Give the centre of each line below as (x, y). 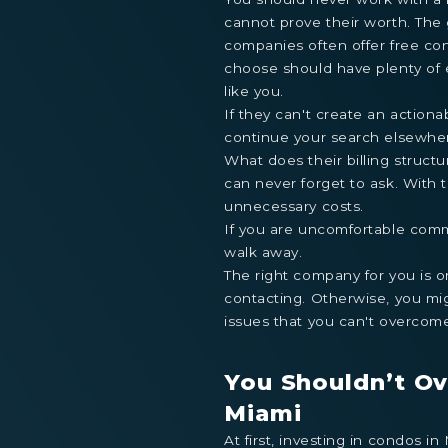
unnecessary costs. (294, 206)
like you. (254, 91)
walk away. (263, 252)
